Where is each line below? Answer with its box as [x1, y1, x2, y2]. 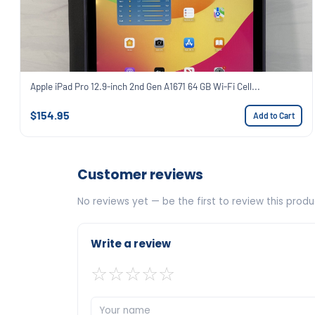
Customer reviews [77, 165, 203, 184]
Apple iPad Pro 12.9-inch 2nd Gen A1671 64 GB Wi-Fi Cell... [30, 79, 260, 92]
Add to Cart [252, 110, 295, 120]
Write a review [91, 236, 171, 251]
